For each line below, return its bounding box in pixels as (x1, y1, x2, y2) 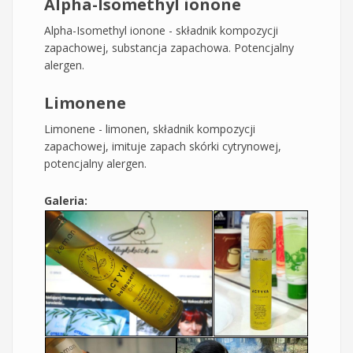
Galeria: (44, 193, 91, 209)
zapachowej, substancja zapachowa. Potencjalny (44, 40, 294, 56)
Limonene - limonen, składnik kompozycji (44, 121, 255, 137)
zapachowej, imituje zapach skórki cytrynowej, (44, 139, 281, 154)
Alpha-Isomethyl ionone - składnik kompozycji (44, 23, 278, 39)
